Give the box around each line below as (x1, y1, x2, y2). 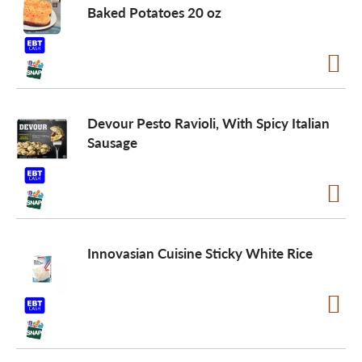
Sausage (87, 133, 137, 152)
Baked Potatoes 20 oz (87, 2, 221, 22)
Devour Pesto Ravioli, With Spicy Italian (87, 113, 330, 133)
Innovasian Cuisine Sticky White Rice (87, 243, 313, 263)
